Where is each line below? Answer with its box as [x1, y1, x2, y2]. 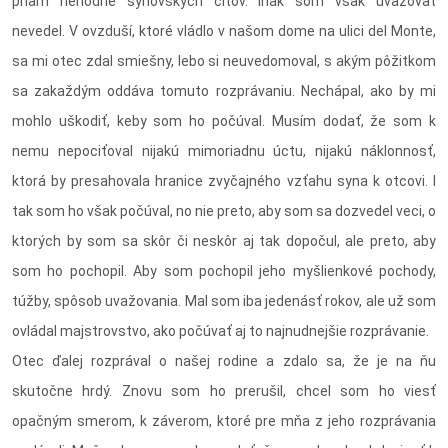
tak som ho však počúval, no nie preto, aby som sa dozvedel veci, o [12, 203, 436, 220]
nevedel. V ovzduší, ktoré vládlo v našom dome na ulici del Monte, [12, 23, 436, 40]
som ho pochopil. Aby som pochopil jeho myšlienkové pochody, [12, 263, 436, 280]
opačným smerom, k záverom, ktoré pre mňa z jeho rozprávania [12, 413, 436, 430]
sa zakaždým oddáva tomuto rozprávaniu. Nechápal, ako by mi [12, 83, 436, 100]
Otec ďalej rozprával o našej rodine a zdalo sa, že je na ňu [12, 353, 436, 370]
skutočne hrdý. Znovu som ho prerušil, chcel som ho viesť [12, 383, 436, 400]
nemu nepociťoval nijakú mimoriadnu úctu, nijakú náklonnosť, [12, 143, 436, 160]
